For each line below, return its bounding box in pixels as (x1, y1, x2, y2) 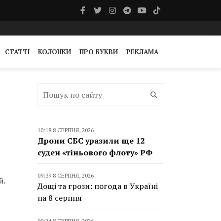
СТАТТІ (5, 47, 30, 56)
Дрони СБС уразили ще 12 (37, 135, 145, 146)
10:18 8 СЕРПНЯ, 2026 (37, 126, 94, 134)
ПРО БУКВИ (79, 47, 118, 56)
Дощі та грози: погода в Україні (37, 181, 158, 191)
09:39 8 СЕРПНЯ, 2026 (37, 172, 94, 179)
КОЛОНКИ (38, 47, 71, 56)
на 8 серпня (37, 192, 82, 203)
